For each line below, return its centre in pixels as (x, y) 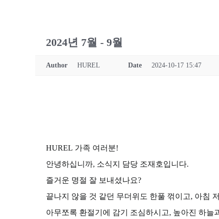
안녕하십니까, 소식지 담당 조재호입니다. (117, 164)
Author (57, 65)
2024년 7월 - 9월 (84, 42)
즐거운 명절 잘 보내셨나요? (94, 180)
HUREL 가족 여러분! (82, 148)
